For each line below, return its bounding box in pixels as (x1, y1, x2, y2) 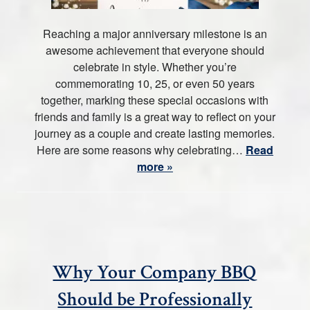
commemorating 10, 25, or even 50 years (55, 75, 255, 91)
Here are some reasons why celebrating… (36, 142, 246, 158)
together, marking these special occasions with (41, 92, 269, 108)
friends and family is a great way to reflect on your (34, 109, 275, 125)
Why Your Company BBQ (53, 259, 257, 285)
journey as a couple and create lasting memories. (35, 125, 275, 141)
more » (136, 158, 173, 174)
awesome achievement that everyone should (45, 42, 264, 58)
